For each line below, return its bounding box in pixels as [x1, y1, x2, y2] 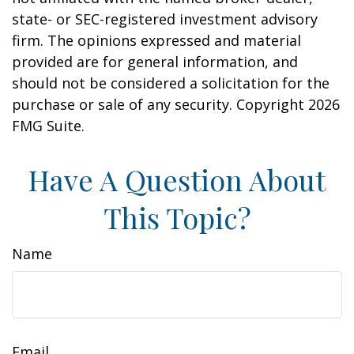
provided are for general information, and [12, 52, 298, 71]
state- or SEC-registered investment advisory [12, 9, 318, 28]
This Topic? [103, 198, 251, 236]
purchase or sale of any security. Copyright [12, 95, 308, 114]
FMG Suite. [12, 116, 85, 135]
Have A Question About [28, 160, 326, 198]
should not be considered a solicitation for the [12, 73, 330, 92]
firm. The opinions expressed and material [12, 31, 301, 50]
